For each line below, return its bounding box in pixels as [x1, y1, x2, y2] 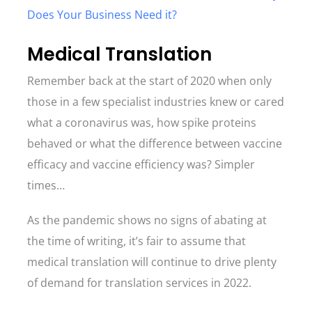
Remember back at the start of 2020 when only [27, 73, 272, 88]
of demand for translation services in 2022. [27, 275, 257, 290]
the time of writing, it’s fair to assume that [27, 233, 246, 249]
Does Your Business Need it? [27, 7, 177, 22]
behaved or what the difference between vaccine [27, 136, 282, 151]
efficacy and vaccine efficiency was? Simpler [27, 157, 255, 172]
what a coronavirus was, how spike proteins [27, 115, 256, 130]
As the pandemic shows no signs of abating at [27, 212, 267, 228]
